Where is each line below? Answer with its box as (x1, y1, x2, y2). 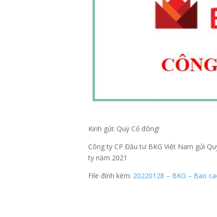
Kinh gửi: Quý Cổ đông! (88, 124, 159, 133)
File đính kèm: (88, 170, 133, 180)
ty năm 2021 (88, 153, 127, 162)
